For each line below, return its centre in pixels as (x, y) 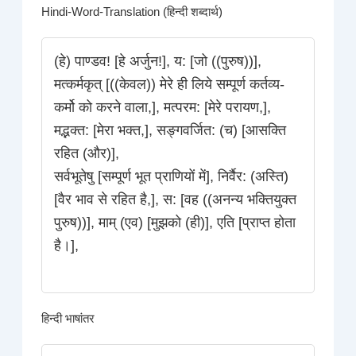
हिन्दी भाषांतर (68, 319)
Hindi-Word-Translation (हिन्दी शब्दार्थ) (132, 12)
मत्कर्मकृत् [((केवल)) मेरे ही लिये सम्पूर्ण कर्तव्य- (170, 85)
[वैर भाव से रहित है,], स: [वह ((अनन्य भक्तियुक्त (176, 200)
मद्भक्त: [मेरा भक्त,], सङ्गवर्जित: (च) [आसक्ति (170, 131)
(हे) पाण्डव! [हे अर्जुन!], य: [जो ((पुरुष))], (158, 62)
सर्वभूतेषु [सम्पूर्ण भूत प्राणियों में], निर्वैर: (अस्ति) (172, 177)
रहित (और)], (87, 154)
